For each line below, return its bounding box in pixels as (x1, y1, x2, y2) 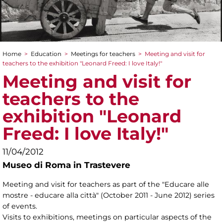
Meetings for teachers (71, 50, 135, 57)
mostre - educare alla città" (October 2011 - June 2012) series (2, 191, 215, 200)
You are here (2, 57, 79, 71)
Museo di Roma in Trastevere (2, 160, 130, 170)
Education (31, 50, 61, 57)
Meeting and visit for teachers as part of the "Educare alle (2, 180, 209, 189)
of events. (2, 202, 37, 211)
